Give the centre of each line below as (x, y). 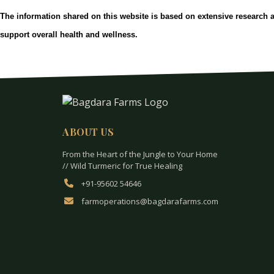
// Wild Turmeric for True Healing (122, 165)
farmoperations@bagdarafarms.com (149, 201)
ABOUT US (88, 131)
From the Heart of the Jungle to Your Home (140, 154)
